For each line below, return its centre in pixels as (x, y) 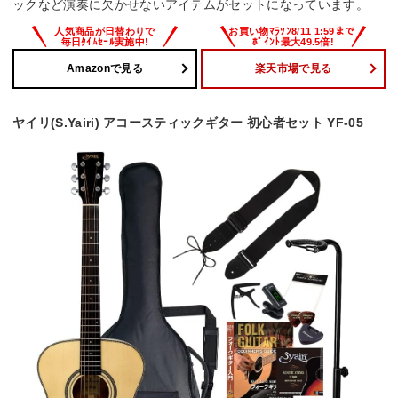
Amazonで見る (105, 69)
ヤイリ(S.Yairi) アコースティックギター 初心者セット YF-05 (188, 122)
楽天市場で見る (293, 69)
